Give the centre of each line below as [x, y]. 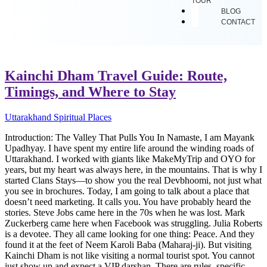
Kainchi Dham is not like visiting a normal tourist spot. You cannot [130, 255]
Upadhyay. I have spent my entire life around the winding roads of [129, 148]
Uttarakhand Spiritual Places [58, 117]
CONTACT [238, 22]
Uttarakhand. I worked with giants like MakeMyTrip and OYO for [130, 159]
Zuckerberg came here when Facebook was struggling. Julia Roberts [133, 223]
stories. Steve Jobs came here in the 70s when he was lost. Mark [125, 212]
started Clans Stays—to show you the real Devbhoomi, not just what [133, 180]
